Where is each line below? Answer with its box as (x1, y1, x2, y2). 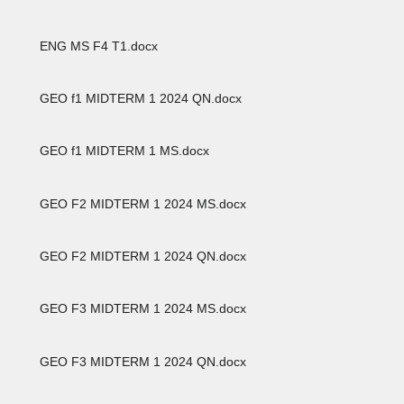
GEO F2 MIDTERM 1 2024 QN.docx (36, 249, 247, 264)
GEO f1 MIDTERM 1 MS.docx (36, 143, 210, 159)
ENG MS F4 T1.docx (36, 38, 159, 53)
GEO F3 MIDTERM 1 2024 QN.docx (36, 353, 247, 369)
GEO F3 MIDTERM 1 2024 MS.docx (36, 301, 247, 317)
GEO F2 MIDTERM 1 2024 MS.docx (36, 196, 247, 211)
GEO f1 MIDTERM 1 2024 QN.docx (36, 91, 243, 106)
